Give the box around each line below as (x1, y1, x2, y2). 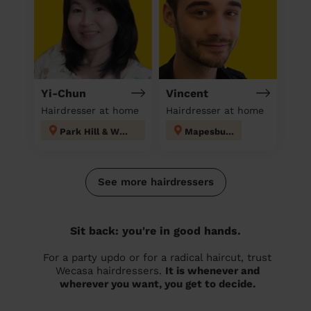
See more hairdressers (97, 175, 214, 188)
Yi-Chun (41, 86, 86, 100)
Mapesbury (226, 126, 234, 137)
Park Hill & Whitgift (119, 126, 128, 137)
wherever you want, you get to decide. (59, 277, 255, 290)
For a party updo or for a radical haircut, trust (43, 251, 271, 264)
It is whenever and (165, 264, 260, 277)
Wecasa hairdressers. (55, 264, 165, 277)
